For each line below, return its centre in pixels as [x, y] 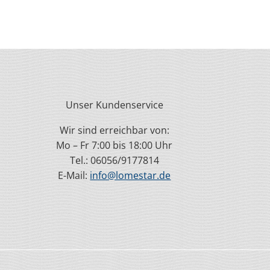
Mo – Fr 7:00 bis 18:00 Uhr [115, 145]
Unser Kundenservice [114, 105]
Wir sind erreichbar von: [114, 130]
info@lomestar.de [130, 175]
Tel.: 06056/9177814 [114, 160]
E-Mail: [74, 175]
